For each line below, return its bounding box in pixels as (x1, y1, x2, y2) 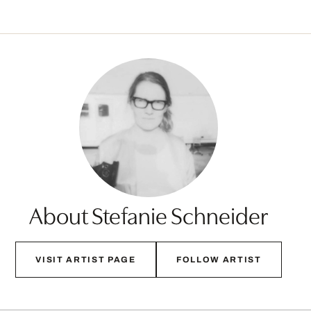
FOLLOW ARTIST (176, 255, 262, 265)
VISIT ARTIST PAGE (35, 255, 136, 265)
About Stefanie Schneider (29, 198, 268, 231)
